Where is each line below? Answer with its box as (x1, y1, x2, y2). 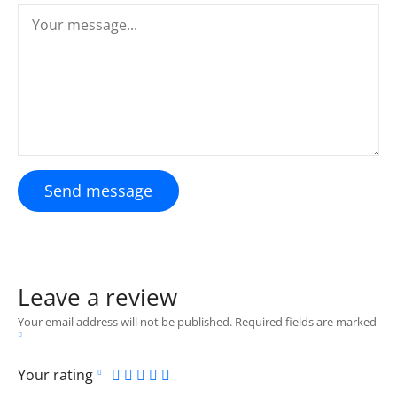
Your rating (18, 364, 97, 385)
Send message (44, 180, 152, 202)
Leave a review (18, 282, 177, 314)
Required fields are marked (235, 313, 377, 330)
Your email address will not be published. (18, 313, 232, 330)
